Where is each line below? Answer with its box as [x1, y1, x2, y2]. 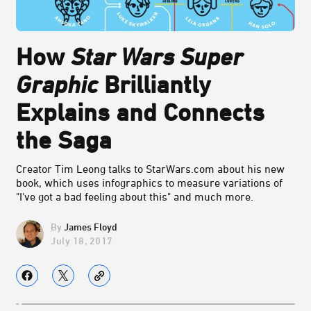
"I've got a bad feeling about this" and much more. [16, 190, 253, 203]
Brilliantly [98, 70, 210, 99]
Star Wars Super [71, 42, 243, 71]
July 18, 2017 [51, 234, 113, 246]
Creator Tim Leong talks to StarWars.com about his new [16, 162, 285, 176]
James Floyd [64, 221, 117, 233]
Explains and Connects [16, 98, 264, 126]
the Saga [16, 126, 112, 154]
